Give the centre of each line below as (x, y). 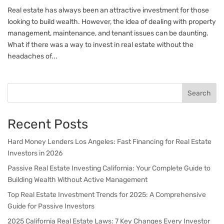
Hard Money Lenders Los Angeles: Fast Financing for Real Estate (109, 142)
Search (199, 93)
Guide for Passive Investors (52, 206)
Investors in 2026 (35, 153)
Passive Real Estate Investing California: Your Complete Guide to (109, 168)
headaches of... (32, 56)
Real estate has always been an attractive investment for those (108, 10)
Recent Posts (48, 124)
